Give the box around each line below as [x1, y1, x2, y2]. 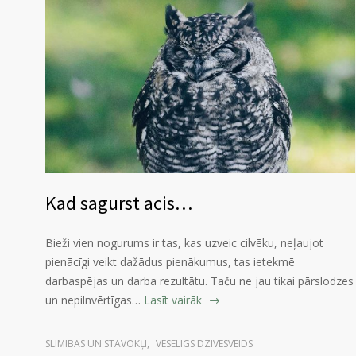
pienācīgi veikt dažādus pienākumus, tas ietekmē [45, 254, 295, 270]
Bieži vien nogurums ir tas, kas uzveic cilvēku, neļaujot [45, 235, 323, 251]
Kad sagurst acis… [45, 191, 192, 216]
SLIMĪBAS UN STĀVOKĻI [45, 337, 147, 351]
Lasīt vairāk [144, 292, 202, 308]
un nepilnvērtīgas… [45, 292, 141, 308]
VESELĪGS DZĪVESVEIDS [156, 337, 253, 351]
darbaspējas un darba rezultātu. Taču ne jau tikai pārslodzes [45, 273, 354, 289]
